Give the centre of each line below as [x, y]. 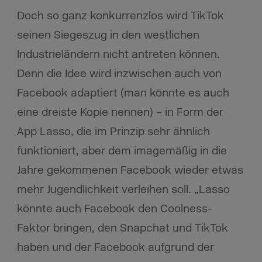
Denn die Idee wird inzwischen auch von [119, 74]
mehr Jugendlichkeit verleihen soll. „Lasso [123, 190]
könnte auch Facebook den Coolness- [114, 209]
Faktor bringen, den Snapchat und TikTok [122, 228]
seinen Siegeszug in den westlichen [108, 35]
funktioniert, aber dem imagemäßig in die [122, 151]
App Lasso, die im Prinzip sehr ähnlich [113, 132]
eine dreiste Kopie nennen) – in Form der [120, 113]
